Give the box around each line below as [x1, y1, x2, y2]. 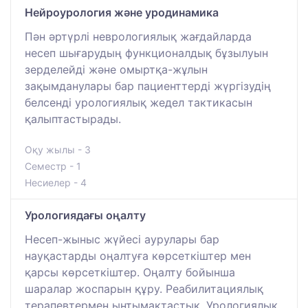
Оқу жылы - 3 [25, 144, 91, 156]
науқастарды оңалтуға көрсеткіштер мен [25, 249, 251, 263]
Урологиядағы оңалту [25, 208, 146, 223]
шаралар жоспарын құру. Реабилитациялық [25, 282, 263, 296]
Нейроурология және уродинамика [25, 5, 219, 20]
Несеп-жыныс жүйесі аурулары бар [25, 232, 219, 247]
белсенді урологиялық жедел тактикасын [25, 96, 252, 110]
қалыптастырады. [25, 112, 121, 126]
